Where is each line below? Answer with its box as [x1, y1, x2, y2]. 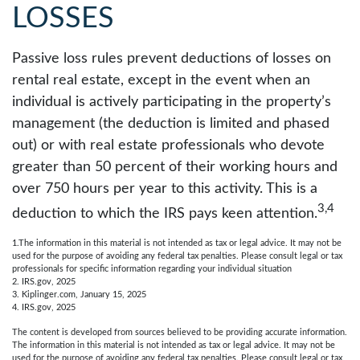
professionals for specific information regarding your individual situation [12, 264, 292, 273]
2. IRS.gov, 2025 [12, 277, 76, 286]
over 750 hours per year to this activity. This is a [12, 182, 317, 196]
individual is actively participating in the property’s [12, 95, 331, 109]
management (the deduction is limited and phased [12, 117, 329, 131]
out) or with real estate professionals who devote [12, 138, 325, 153]
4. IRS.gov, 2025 [12, 303, 76, 312]
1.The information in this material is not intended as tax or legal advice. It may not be [12, 239, 342, 247]
